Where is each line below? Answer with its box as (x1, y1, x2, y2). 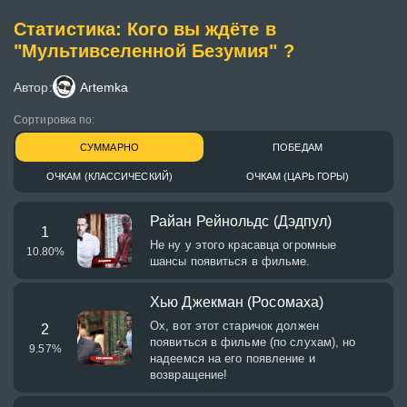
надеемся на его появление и (150, 352, 315, 365)
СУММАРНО (80, 142, 139, 153)
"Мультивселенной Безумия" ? (14, 41, 294, 61)
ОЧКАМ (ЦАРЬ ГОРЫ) (245, 171, 350, 182)
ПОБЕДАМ (273, 142, 323, 153)
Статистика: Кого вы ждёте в (14, 19, 276, 39)
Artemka (79, 79, 129, 94)
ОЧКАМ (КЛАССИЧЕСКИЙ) (46, 171, 173, 182)
